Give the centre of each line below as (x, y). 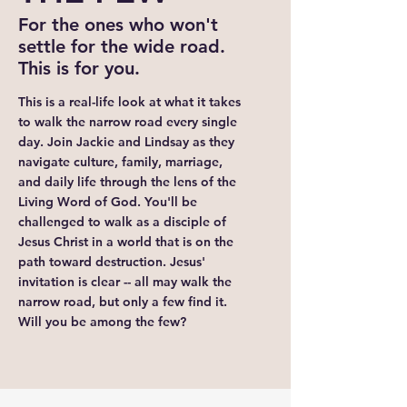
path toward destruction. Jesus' (112, 262)
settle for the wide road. (122, 46)
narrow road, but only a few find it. (123, 302)
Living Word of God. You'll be (108, 202)
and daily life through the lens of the (127, 182)
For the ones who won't (118, 25)
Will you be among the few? (102, 322)
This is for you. (79, 68)
